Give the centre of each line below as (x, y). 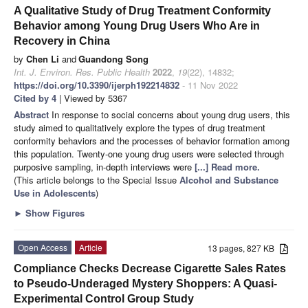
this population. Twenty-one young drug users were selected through (149, 153)
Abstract (33, 114)
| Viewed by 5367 (92, 98)
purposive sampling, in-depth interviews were (104, 166)
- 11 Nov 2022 (209, 85)
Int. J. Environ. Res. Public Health (82, 71)
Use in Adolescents (55, 192)
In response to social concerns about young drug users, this (171, 114)
